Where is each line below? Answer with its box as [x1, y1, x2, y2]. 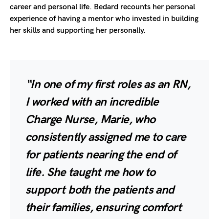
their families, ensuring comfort [25, 200, 182, 215]
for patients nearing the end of [25, 147, 176, 162]
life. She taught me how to [25, 165, 155, 179]
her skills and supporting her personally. [10, 25, 146, 35]
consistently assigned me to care [25, 130, 186, 144]
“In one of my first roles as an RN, [25, 77, 190, 91]
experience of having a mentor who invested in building [10, 14, 198, 23]
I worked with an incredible [25, 94, 159, 109]
